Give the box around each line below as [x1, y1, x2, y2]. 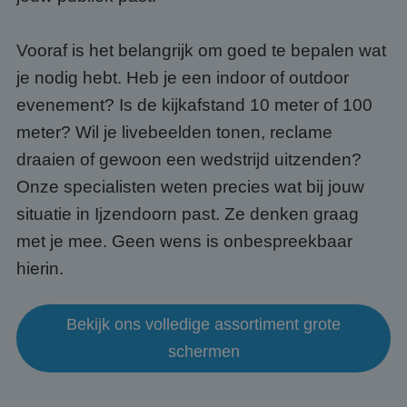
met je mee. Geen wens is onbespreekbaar [16, 232, 352, 251]
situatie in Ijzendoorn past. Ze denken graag [16, 204, 359, 223]
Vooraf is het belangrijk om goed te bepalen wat [16, 41, 386, 60]
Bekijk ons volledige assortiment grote [66, 315, 341, 333]
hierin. [16, 259, 64, 278]
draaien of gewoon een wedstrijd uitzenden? [16, 150, 362, 169]
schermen [167, 342, 240, 361]
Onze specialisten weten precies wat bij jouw [16, 177, 364, 196]
